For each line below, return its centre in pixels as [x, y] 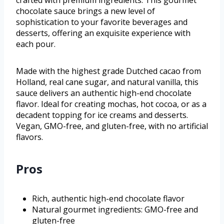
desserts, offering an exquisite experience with [103, 33]
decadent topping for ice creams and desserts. [102, 115]
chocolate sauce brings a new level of [85, 11]
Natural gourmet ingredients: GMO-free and [115, 210]
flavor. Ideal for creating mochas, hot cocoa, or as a [111, 104]
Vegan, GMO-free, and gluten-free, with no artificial [112, 126]
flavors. [29, 137]
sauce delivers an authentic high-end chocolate [104, 93]
